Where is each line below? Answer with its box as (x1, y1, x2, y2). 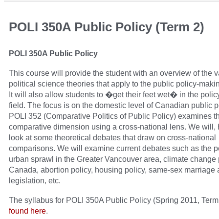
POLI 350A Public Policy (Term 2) (9, 20, 204, 34)
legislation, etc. (9, 176, 61, 185)
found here (9, 206, 46, 216)
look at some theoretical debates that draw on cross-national (9, 133, 216, 142)
